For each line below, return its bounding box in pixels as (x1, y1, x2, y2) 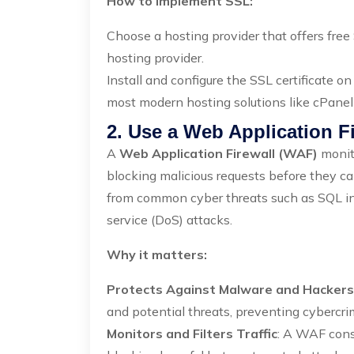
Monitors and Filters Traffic (107, 326, 277, 341)
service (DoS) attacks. (107, 212, 232, 228)
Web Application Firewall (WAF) (119, 145, 318, 161)
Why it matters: (107, 247, 207, 262)
